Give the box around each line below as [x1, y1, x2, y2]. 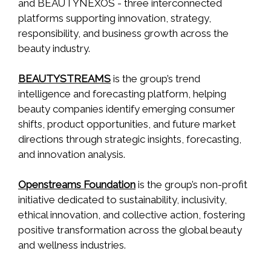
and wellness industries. [18, 239, 126, 252]
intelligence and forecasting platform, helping [18, 88, 226, 100]
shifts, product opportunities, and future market [18, 118, 236, 131]
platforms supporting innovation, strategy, [18, 12, 211, 25]
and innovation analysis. [18, 148, 125, 161]
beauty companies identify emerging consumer [18, 103, 235, 116]
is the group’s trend [113, 73, 200, 85]
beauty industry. [18, 42, 90, 55]
